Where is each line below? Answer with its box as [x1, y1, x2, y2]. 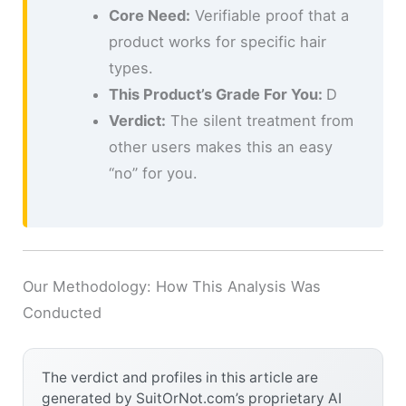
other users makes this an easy [108, 138, 333, 157]
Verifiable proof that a [189, 6, 349, 25]
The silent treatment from [165, 111, 353, 130]
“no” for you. [108, 164, 198, 183]
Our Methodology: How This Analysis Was [23, 276, 322, 295]
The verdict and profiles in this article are [42, 369, 319, 387]
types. [108, 59, 153, 78]
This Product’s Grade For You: [108, 85, 326, 104]
